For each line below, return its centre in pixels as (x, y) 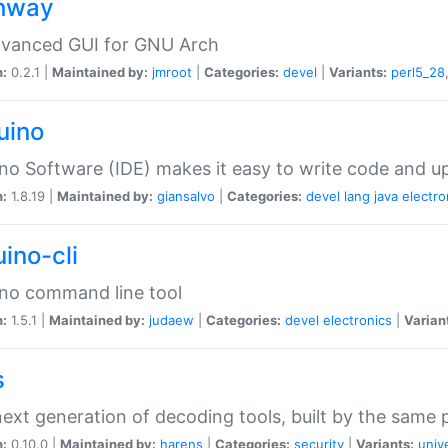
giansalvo (186, 195)
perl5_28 (418, 71)
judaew (171, 319)
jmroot (172, 71)
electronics (357, 319)
